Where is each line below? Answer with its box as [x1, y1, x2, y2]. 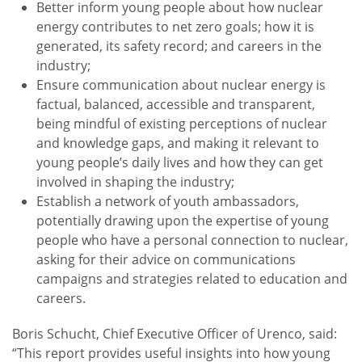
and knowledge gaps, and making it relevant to [36, 134, 319, 153]
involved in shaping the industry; [36, 173, 238, 192]
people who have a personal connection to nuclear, [36, 231, 348, 250]
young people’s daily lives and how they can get [36, 154, 323, 172]
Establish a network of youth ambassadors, [36, 192, 299, 211]
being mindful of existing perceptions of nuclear [36, 115, 327, 133]
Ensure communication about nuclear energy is [36, 76, 326, 95]
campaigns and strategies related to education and [36, 270, 347, 288]
